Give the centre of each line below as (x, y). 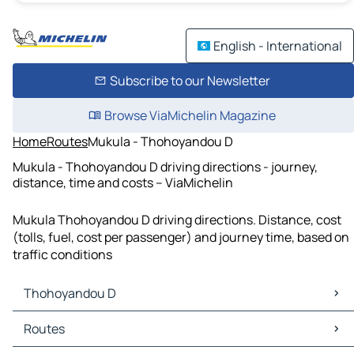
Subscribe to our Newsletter (190, 81)
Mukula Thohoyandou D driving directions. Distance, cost (177, 220)
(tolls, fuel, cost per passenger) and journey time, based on (181, 237)
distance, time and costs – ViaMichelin (123, 182)
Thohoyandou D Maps (79, 320)
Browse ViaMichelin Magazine (190, 115)
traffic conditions (62, 255)
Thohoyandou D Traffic (82, 338)
